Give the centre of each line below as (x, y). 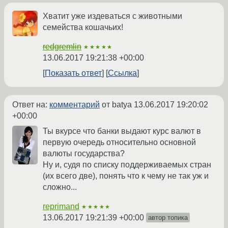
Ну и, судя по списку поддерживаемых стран (127, 165)
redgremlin (62, 47)
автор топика (168, 218)
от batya (117, 105)
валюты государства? (84, 154)
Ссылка (122, 73)
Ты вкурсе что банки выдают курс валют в (122, 131)
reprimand (61, 207)
